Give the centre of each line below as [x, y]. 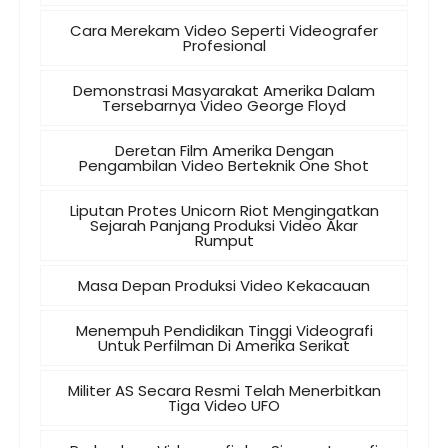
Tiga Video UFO [224, 405]
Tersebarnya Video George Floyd [224, 105]
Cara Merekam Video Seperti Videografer [224, 30]
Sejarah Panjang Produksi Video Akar [224, 225]
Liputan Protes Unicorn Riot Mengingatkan [224, 210]
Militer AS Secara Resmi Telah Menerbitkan [224, 390]
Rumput [224, 240]
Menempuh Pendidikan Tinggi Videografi [224, 330]
